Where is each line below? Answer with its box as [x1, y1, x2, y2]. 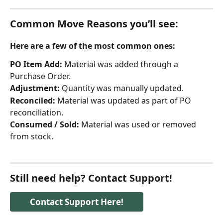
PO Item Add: [10, 59, 62, 70]
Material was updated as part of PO [55, 95, 193, 106]
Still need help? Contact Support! [10, 171, 172, 185]
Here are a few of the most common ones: [10, 40, 175, 52]
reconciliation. [10, 107, 63, 118]
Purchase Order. [10, 71, 71, 82]
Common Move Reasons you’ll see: [10, 17, 178, 31]
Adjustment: [10, 83, 60, 94]
